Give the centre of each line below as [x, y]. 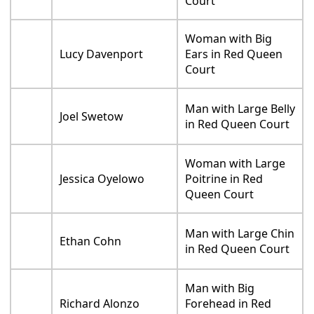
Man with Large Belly [240, 115]
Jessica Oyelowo [102, 185]
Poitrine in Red [224, 185]
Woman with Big [229, 45]
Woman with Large [235, 169]
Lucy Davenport [102, 60]
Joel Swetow [92, 122]
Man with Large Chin [240, 239]
